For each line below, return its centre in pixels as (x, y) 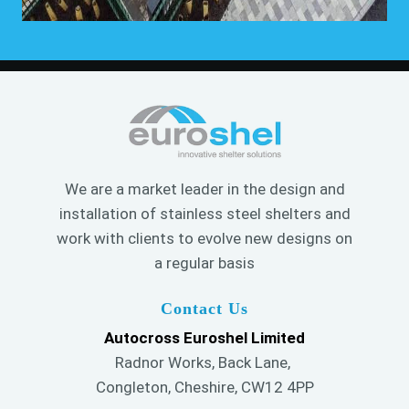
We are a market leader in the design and (204, 189)
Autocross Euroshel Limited (204, 337)
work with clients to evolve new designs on (204, 238)
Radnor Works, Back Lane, (204, 362)
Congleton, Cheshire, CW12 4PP (204, 387)
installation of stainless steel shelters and (204, 213)
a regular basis (204, 262)
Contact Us (204, 308)
